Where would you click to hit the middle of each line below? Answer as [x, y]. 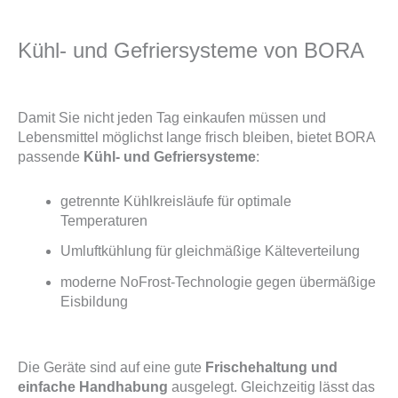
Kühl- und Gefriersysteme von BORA [191, 51]
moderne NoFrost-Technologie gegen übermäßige [218, 282]
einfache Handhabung [93, 386]
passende [51, 157]
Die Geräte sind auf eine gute [111, 367]
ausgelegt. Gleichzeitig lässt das [271, 386]
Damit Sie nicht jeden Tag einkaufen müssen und [172, 118]
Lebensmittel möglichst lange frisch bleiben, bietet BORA [196, 138]
